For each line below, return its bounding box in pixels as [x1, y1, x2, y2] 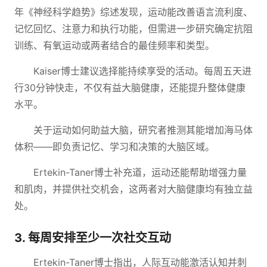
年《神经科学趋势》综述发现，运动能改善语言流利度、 [14, 6, 253, 18]
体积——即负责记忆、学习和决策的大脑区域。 [14, 141, 215, 153]
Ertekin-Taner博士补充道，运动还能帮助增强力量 [33, 166, 247, 178]
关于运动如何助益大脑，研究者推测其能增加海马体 [33, 124, 253, 136]
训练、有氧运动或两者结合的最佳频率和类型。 [14, 39, 215, 51]
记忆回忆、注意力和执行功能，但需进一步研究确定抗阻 [14, 23, 253, 35]
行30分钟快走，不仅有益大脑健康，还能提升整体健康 [14, 82, 246, 94]
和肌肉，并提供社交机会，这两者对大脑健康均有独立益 [14, 183, 253, 195]
